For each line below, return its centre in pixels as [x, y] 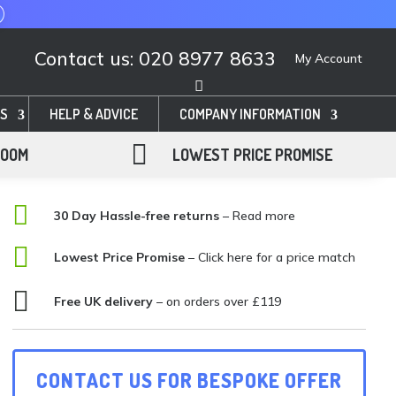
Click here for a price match [277, 257]
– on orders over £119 [217, 301]
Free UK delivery [104, 301]
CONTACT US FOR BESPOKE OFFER [190, 380]
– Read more [258, 215]
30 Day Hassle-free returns [137, 215]
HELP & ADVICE [94, 114]
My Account [329, 58]
